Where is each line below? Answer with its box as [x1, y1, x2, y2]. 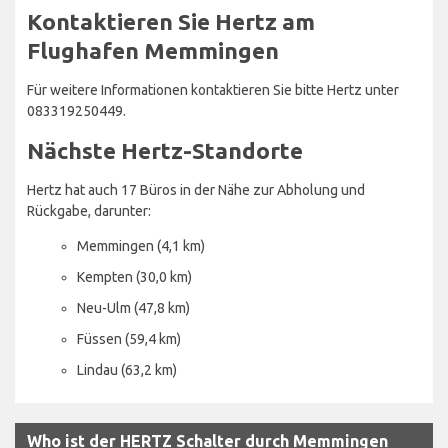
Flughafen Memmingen [27, 37, 279, 63]
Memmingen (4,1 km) [77, 237, 205, 254]
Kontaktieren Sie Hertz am [27, 8, 315, 34]
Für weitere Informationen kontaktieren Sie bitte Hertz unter [27, 81, 399, 98]
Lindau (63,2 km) [77, 361, 177, 378]
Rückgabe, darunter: [27, 202, 151, 219]
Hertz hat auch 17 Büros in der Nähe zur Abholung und [27, 181, 365, 198]
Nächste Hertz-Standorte [27, 137, 303, 163]
